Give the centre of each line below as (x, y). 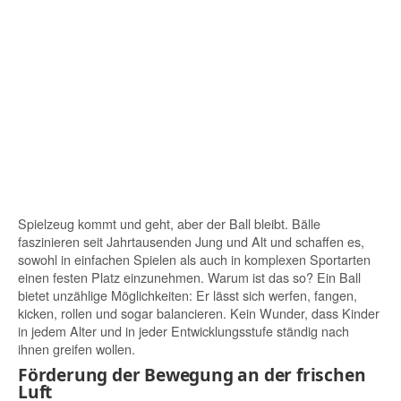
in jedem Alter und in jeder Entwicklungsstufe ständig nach (183, 330)
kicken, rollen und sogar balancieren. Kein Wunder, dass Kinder (199, 312)
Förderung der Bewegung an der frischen (192, 375)
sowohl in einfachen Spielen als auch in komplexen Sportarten (194, 259)
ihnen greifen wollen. (77, 348)
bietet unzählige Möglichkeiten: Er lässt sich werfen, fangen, (188, 294)
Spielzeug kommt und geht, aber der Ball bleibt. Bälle (169, 223)
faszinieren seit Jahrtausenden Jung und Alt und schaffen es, (191, 241)
